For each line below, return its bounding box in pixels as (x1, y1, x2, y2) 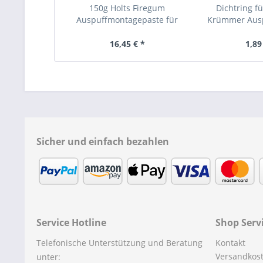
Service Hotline (36, 215, 106, 229)
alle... (116, 26, 138, 37)
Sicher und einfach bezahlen (36, 135, 169, 148)
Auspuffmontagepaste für (76, 14, 178, 25)
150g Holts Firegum (89, 2, 166, 14)
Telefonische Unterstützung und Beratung (36, 237, 203, 248)
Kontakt (215, 237, 245, 248)
